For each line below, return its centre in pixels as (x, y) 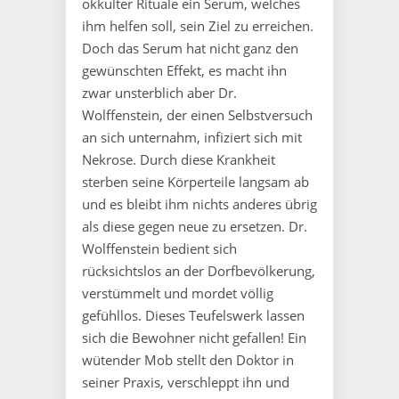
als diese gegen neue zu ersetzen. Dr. (195, 227)
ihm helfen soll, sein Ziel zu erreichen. (198, 26)
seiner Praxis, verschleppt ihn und (186, 383)
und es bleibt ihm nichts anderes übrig (199, 204)
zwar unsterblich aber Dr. (159, 93)
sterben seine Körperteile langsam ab (195, 182)
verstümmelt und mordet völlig (178, 293)
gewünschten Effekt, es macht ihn (184, 71)
